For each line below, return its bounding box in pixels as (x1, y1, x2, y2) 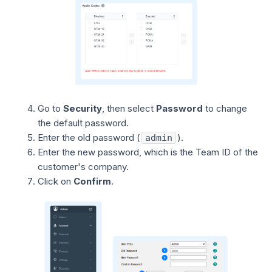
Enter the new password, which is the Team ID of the (38, 146, 259, 158)
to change (203, 102, 248, 114)
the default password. (38, 117, 129, 129)
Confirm (73, 175, 112, 187)
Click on (38, 175, 74, 187)
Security (63, 102, 103, 114)
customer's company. (38, 160, 129, 172)
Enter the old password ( (38, 131, 141, 143)
